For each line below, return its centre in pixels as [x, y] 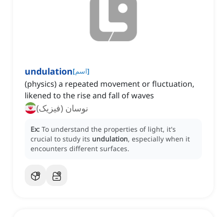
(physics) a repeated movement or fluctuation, [109, 84]
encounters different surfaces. [80, 149]
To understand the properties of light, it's [109, 129]
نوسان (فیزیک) [62, 108]
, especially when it [159, 139]
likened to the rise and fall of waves [89, 96]
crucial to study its [61, 139]
